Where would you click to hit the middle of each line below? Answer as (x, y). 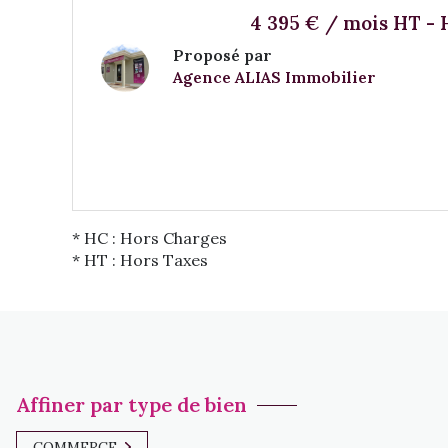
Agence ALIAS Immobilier (274, 76)
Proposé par (222, 54)
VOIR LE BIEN (355, 123)
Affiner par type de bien (131, 404)
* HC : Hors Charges (149, 237)
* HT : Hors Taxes (140, 259)
